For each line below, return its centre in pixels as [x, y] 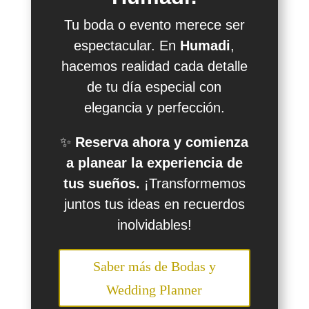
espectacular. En [127, 45]
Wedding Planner [154, 289]
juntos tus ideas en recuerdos [154, 204]
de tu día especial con [154, 87]
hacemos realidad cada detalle [154, 66]
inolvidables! [154, 225]
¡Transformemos [192, 183]
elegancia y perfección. [154, 107]
